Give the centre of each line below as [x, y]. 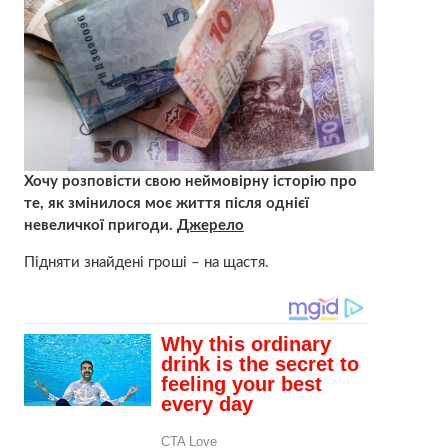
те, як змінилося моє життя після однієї [166, 204]
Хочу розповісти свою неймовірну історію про [190, 182]
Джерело [210, 226]
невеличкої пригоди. [100, 226]
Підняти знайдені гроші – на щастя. [146, 263]
